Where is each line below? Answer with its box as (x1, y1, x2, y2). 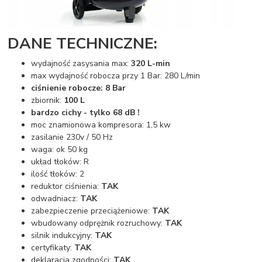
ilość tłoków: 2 (31, 168, 85, 180)
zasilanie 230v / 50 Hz (31, 132, 113, 143)
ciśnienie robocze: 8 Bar (31, 82, 126, 94)
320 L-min (131, 58, 171, 70)
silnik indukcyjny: (31, 230, 95, 242)
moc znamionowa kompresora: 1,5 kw (31, 119, 171, 131)
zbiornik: (31, 95, 64, 106)
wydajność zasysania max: (31, 58, 132, 70)
